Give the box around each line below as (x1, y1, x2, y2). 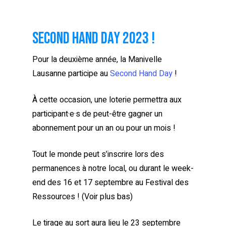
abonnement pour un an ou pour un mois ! (32, 122, 176, 134)
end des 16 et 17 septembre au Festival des (32, 176, 189, 189)
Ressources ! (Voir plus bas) (32, 190, 133, 203)
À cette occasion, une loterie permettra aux (32, 93, 182, 106)
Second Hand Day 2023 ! (32, 28, 155, 48)
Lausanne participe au (32, 67, 110, 80)
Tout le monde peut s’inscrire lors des (32, 148, 164, 160)
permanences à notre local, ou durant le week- (32, 162, 194, 175)
